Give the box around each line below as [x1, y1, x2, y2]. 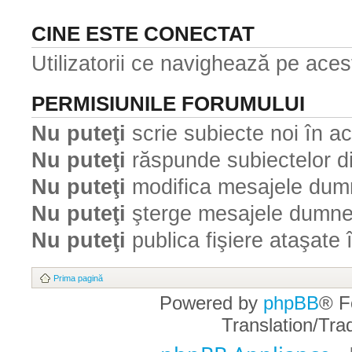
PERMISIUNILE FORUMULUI [31, 93, 305, 115]
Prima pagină [53, 273, 103, 283]
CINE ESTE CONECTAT [31, 23, 255, 45]
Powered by [159, 291, 263, 313]
